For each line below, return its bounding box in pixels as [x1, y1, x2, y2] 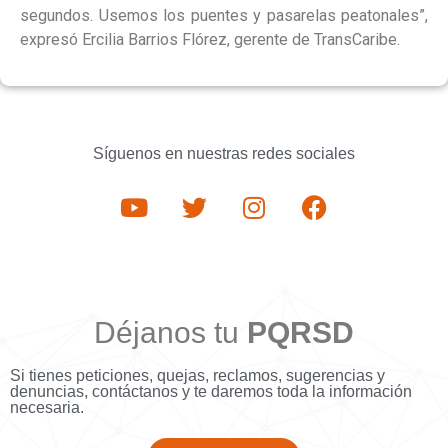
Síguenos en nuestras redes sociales [93, 145, 355, 163]
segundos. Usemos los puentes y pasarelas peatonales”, [20, 5, 428, 25]
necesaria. [10, 399, 84, 417]
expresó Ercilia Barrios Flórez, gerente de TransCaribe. [20, 29, 400, 49]
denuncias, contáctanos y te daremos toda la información [10, 383, 412, 401]
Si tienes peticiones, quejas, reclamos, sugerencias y [10, 367, 385, 385]
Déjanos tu [94, 316, 247, 350]
